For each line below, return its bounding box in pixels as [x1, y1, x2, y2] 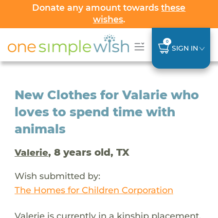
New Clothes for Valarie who [14, 87, 199, 102]
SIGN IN [171, 43, 198, 53]
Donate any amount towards [32, 2, 162, 13]
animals [14, 121, 66, 136]
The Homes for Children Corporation [14, 184, 173, 196]
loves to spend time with [14, 104, 175, 119]
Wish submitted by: [14, 170, 100, 182]
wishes [92, 14, 123, 24]
